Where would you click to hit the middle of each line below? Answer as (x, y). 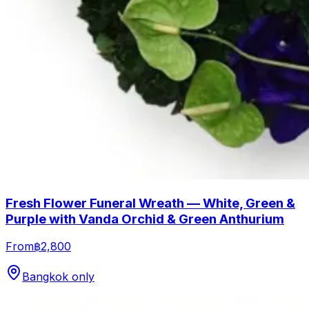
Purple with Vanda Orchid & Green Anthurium (145, 219)
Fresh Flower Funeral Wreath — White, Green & (150, 203)
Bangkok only (58, 277)
